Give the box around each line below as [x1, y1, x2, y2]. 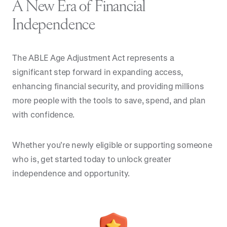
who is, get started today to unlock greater [12, 154, 171, 164]
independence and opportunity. [12, 168, 130, 178]
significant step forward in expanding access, [12, 67, 183, 77]
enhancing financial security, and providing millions [12, 81, 204, 91]
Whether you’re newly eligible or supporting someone [12, 140, 212, 149]
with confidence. [12, 109, 75, 119]
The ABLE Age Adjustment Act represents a [12, 53, 174, 62]
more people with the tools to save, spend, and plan [12, 95, 206, 105]
